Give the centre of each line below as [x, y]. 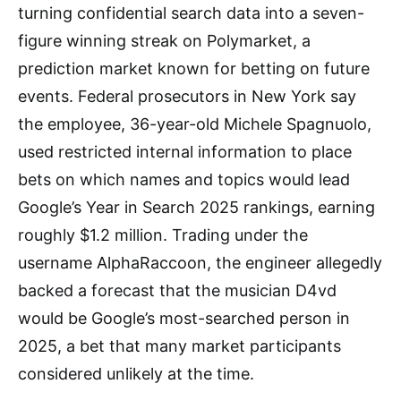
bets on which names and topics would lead [184, 179]
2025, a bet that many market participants [179, 346]
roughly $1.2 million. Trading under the [163, 235]
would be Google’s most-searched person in [184, 318]
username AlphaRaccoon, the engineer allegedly [200, 263]
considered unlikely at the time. [136, 374]
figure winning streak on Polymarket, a [164, 41]
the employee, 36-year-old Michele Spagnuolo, [195, 124]
